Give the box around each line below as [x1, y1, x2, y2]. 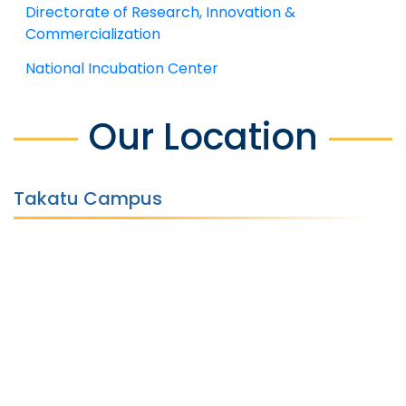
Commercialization [25, 23, 160, 44]
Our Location [88, 111, 318, 162]
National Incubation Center [25, 57, 218, 79]
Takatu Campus [14, 185, 162, 211]
